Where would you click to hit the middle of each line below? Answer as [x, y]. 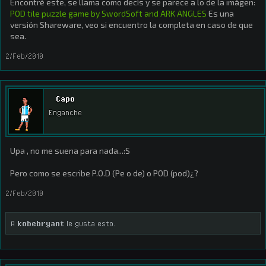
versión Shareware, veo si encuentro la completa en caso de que [132, 25]
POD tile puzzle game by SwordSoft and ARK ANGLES [108, 13]
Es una [220, 13]
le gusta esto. [90, 223]
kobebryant [41, 223]
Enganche [65, 113]
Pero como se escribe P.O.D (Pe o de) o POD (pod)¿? [104, 173]
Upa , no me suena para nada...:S [70, 151]
